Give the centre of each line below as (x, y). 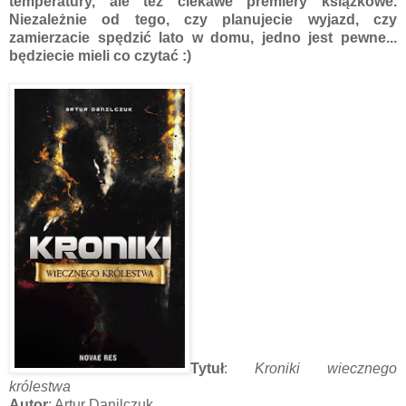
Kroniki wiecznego (326, 368)
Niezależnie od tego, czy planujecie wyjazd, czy (203, 19)
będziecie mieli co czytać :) (100, 55)
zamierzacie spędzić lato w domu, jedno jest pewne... (203, 37)
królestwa (40, 386)
